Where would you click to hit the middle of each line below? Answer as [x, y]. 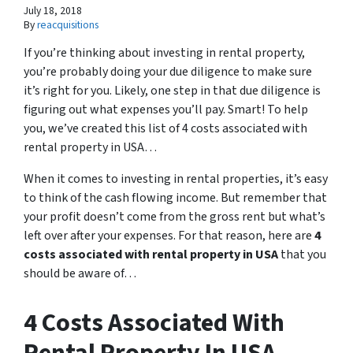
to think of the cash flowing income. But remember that [175, 198]
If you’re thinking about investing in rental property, [164, 53]
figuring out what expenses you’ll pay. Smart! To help [166, 110]
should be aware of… [80, 274]
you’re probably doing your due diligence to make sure [168, 72]
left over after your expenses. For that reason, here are [169, 236]
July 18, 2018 [53, 11]
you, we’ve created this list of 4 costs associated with [165, 129]
